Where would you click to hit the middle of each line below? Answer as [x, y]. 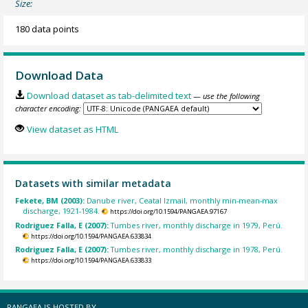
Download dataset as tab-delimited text [109, 96]
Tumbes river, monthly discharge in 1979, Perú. [197, 225]
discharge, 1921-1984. [62, 211]
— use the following [226, 96]
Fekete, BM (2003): [51, 201]
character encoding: [48, 109]
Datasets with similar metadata [93, 183]
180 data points [47, 29]
